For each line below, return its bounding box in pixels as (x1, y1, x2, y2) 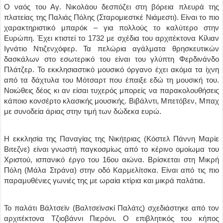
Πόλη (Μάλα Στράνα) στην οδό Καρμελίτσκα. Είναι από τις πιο (4, 166, 219, 174)
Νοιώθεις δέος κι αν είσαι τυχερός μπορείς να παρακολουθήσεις (4, 86, 219, 95)
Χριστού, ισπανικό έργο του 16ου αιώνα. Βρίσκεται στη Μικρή (4, 155, 219, 164)
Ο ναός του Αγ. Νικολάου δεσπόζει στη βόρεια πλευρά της (4, 2, 219, 11)
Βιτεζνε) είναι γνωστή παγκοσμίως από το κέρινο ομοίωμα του (4, 145, 219, 153)
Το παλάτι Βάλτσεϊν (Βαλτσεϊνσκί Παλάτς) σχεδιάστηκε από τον (4, 204, 219, 212)
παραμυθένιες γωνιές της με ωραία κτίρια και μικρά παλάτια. (4, 176, 206, 185)
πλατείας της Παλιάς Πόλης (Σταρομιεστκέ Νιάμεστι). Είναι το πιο (4, 13, 219, 21)
